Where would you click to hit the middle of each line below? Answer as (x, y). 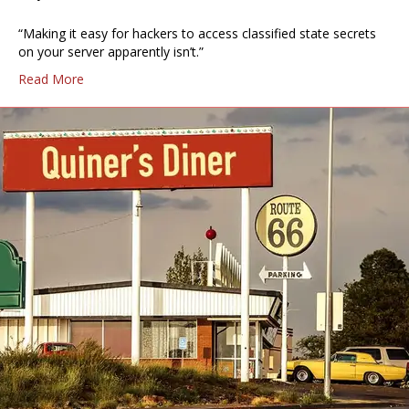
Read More (51, 79)
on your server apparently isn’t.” (111, 52)
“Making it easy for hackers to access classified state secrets (197, 34)
